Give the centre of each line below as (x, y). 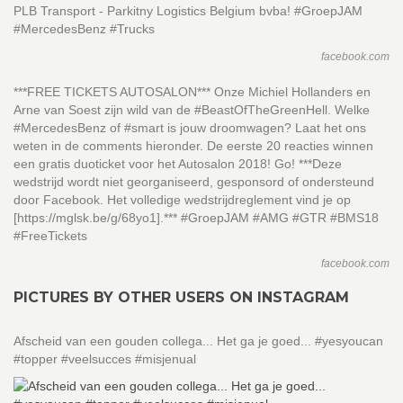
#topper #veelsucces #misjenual (105, 359)
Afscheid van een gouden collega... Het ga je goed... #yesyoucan (198, 341)
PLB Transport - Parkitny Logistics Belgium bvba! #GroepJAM (188, 11)
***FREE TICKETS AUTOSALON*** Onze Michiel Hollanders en (192, 92)
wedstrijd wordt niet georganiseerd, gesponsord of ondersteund (194, 182)
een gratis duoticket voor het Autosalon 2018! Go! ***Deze (178, 164)
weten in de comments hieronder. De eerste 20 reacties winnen (193, 146)
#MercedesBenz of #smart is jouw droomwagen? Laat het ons (190, 128)
